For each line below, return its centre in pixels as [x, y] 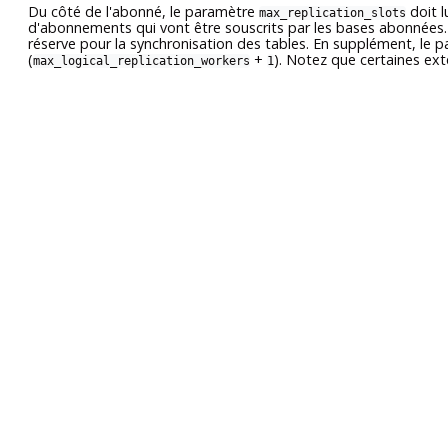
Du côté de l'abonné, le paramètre [143, 12]
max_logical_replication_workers [141, 61]
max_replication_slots [332, 13]
